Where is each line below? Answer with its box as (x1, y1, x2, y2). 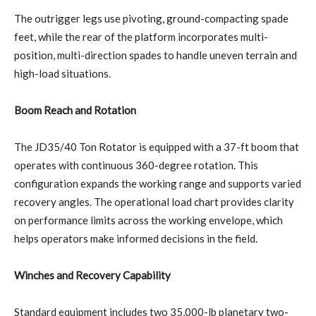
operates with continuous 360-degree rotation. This (14, 158, 258, 171)
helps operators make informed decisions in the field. (14, 231, 257, 245)
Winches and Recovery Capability (14, 268, 171, 281)
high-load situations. (14, 66, 111, 80)
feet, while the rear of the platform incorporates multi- (14, 30, 268, 43)
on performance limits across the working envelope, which (14, 213, 283, 226)
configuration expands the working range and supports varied (14, 176, 301, 190)
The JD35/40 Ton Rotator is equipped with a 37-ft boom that (14, 140, 299, 153)
